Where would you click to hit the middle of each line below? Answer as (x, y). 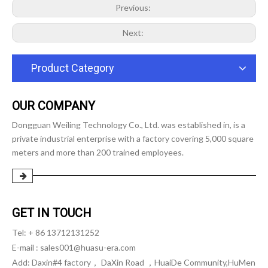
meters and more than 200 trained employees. (98, 152)
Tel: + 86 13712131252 (56, 233)
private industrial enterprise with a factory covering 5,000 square (133, 138)
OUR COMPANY (54, 106)
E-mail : (26, 248)
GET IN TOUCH (52, 213)
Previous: (134, 7)
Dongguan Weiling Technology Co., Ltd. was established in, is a (129, 125)
